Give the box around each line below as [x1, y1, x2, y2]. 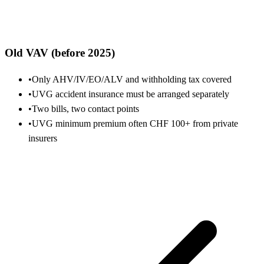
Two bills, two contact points [32, 104, 139, 114]
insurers [28, 133, 57, 144]
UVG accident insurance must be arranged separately [32, 89, 229, 100]
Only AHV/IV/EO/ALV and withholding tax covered [32, 74, 232, 85]
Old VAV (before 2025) [5, 46, 115, 59]
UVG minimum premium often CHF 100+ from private [32, 118, 238, 129]
